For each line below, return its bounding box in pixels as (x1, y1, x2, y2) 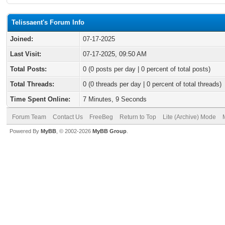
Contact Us (53, 114, 83, 121)
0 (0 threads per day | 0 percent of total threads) (83, 80, 221, 88)
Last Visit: (10, 50, 41, 58)
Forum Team (12, 114, 46, 121)
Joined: (10, 35, 33, 43)
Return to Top (120, 114, 156, 121)
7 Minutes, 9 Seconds (83, 95, 147, 103)
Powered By (10, 128, 41, 134)
